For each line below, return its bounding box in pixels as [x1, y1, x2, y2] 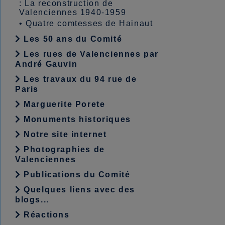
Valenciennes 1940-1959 [19, 8, 127, 17]
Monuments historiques [21, 115, 131, 124]
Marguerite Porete [21, 100, 105, 108]
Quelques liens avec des [21, 185, 136, 194]
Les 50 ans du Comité [21, 35, 123, 43]
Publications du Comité [21, 170, 131, 179]
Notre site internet [21, 130, 107, 139]
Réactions [21, 210, 70, 219]
